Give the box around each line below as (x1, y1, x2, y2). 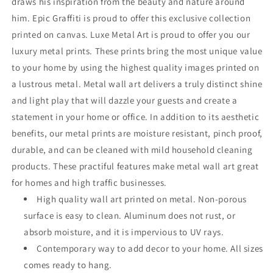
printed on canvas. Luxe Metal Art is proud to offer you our (12, 29, 250, 40)
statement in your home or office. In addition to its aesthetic (12, 111, 260, 122)
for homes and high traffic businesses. (12, 177, 167, 188)
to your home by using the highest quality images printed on (12, 62, 260, 73)
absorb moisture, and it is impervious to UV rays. (24, 226, 224, 238)
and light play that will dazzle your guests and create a (12, 94, 238, 106)
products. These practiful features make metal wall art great (12, 160, 260, 172)
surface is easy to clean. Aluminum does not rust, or (24, 210, 236, 221)
